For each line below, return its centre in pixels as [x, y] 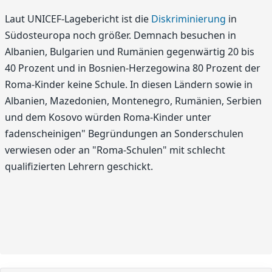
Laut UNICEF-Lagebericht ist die [78, 19]
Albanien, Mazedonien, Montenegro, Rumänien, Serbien [133, 101]
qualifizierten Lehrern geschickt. [79, 167]
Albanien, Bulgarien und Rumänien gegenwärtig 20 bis [130, 52]
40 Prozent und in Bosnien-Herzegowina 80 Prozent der [133, 68]
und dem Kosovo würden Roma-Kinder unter [108, 117]
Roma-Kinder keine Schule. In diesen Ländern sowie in [129, 85]
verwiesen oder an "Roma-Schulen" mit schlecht [115, 150]
